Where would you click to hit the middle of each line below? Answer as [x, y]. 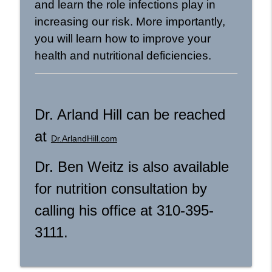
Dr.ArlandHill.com [84, 138]
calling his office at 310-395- [124, 210]
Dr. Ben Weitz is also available [131, 166]
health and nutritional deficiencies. [123, 55]
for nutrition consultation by [121, 188]
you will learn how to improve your [122, 38]
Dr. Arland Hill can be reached [130, 114]
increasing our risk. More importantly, [130, 21]
